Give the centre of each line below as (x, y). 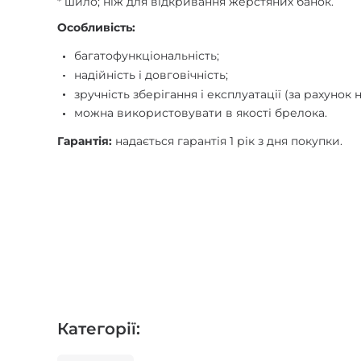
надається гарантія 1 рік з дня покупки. (228, 141)
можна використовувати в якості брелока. (201, 113)
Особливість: (97, 28)
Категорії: (99, 329)
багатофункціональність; (147, 56)
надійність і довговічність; (151, 75)
